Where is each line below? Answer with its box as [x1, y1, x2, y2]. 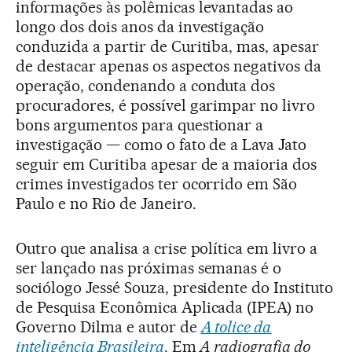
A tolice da [200, 317, 272, 336]
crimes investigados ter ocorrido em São [16, 174, 298, 193]
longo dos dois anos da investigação [16, 16, 265, 36]
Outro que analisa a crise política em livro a [16, 238, 318, 258]
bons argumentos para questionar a [16, 115, 264, 134]
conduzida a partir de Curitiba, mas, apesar [16, 36, 320, 56]
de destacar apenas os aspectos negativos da [16, 56, 322, 75]
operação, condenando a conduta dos [16, 75, 276, 95]
